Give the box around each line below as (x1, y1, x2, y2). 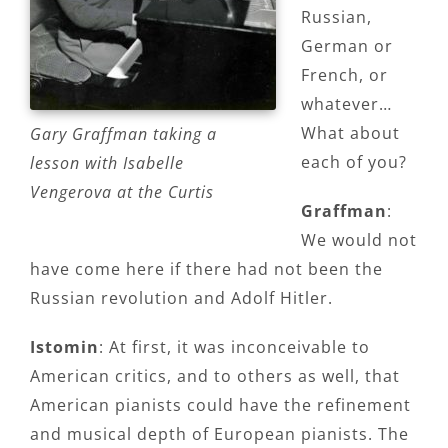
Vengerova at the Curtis (30, 180, 214, 203)
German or (301, 34, 393, 57)
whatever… (301, 92, 392, 115)
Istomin (30, 335, 99, 358)
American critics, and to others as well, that (30, 364, 400, 387)
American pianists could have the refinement (30, 393, 411, 416)
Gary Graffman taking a (30, 122, 217, 145)
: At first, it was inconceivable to (99, 335, 370, 358)
